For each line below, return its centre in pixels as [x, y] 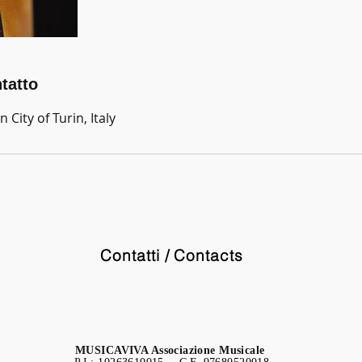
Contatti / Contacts [172, 255]
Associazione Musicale [209, 350]
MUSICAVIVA [113, 350]
